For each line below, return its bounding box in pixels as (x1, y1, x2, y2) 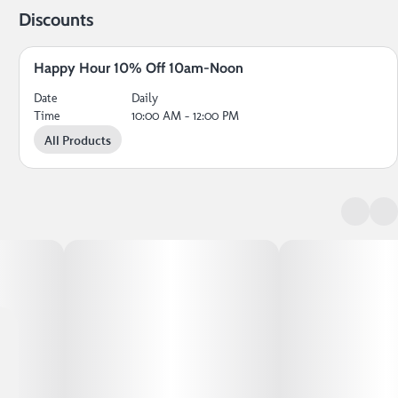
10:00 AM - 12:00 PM (131, 108, 240, 123)
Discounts (19, 9, 94, 30)
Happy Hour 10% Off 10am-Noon (34, 60, 244, 76)
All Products (44, 128, 112, 151)
